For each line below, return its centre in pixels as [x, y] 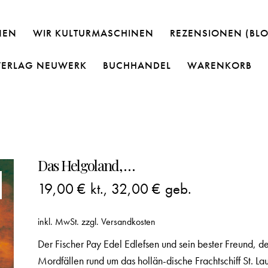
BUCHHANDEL [137, 65]
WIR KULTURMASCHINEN [93, 33]
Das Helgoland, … [86, 165]
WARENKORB [220, 65]
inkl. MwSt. [59, 222]
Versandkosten [129, 222]
